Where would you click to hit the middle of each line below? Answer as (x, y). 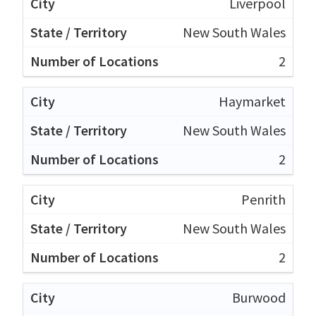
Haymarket (252, 102)
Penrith (263, 200)
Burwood (259, 298)
